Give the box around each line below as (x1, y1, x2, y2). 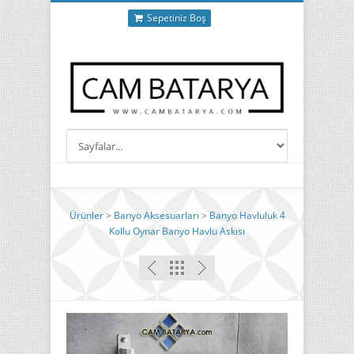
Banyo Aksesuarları (113, 209, 199, 222)
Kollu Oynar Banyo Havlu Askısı (109, 224, 245, 238)
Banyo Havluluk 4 (209, 209, 285, 222)
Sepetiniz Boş (144, 11, 206, 24)
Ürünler (69, 209, 104, 222)
